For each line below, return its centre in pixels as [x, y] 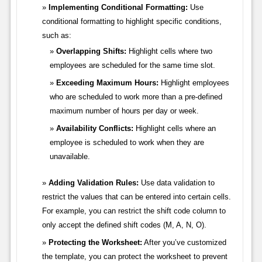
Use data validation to [176, 183]
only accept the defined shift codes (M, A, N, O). [124, 225]
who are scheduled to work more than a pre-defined [136, 97]
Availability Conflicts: [94, 129]
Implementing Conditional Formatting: [118, 8]
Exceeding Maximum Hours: [107, 83]
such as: [56, 36]
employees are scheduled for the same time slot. [132, 65]
